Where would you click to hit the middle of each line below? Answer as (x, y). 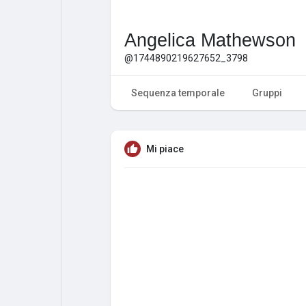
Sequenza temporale (178, 93)
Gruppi (267, 93)
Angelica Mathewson (210, 40)
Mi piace (165, 149)
